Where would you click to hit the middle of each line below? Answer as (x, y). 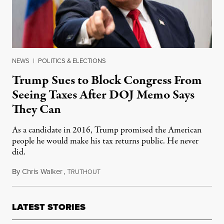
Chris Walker (42, 172)
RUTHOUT (86, 172)
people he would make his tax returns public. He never (105, 141)
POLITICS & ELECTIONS (72, 61)
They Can (36, 110)
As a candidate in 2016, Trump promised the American (107, 130)
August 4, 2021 (123, 172)
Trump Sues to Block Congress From (107, 81)
